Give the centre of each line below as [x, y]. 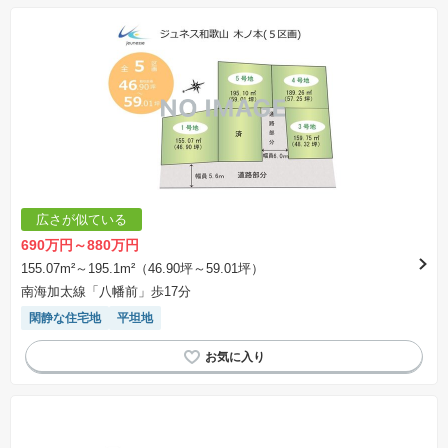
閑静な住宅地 [65, 318]
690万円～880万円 [80, 245]
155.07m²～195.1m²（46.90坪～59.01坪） [142, 268]
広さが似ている [81, 219]
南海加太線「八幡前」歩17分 [106, 291]
